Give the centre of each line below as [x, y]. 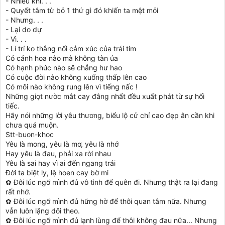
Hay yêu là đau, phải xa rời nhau [58, 153]
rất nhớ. [18, 192]
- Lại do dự [24, 29]
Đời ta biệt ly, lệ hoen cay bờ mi [57, 173]
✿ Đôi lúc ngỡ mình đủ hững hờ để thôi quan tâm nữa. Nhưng [106, 201]
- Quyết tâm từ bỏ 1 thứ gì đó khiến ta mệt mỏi [82, 10]
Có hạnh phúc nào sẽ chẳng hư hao [64, 68]
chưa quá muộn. [32, 125]
